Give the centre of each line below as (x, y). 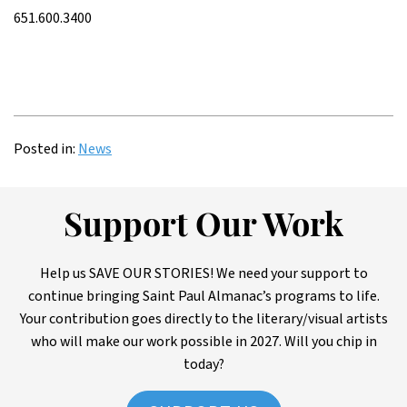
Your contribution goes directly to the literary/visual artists (203, 319)
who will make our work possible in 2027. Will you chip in (203, 342)
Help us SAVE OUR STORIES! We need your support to (203, 273)
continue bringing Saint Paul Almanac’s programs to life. (203, 296)
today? (203, 364)
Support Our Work (203, 228)
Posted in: (45, 149)
